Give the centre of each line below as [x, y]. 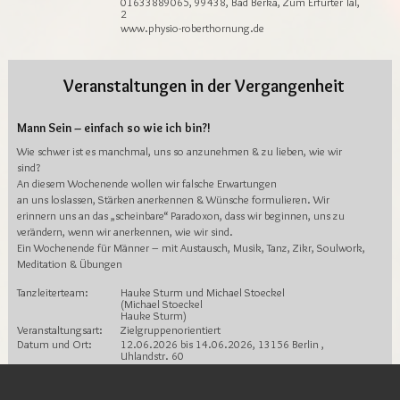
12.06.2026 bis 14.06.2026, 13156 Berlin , [222, 345]
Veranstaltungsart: [60, 330]
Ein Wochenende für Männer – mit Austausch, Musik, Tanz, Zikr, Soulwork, [191, 248]
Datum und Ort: [54, 345]
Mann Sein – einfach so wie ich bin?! [114, 129]
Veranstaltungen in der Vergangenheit [200, 86]
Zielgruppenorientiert [171, 330]
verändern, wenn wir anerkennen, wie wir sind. [125, 232]
